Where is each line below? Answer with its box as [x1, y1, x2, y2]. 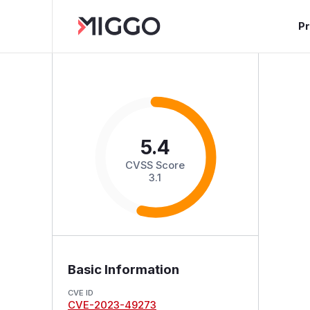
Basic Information [67, 261, 179, 277]
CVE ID [67, 287, 93, 298]
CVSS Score [125, 158, 185, 172]
